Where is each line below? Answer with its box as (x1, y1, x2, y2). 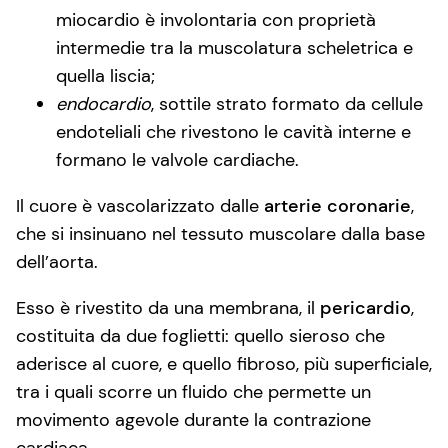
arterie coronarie (264, 193, 411, 218)
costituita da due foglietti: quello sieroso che (16, 323, 385, 348)
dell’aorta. (16, 249, 98, 274)
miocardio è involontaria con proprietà (56, 7, 376, 32)
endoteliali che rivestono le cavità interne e (56, 119, 411, 144)
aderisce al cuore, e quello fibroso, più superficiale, (16, 351, 432, 376)
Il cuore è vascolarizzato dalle (16, 193, 264, 218)
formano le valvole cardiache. (56, 147, 299, 172)
